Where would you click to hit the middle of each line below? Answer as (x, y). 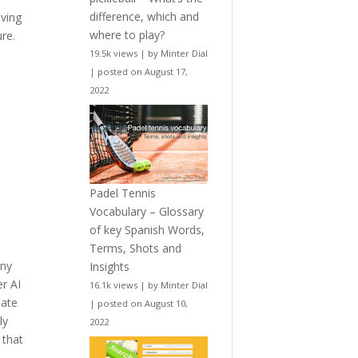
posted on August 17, (142, 72)
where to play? (127, 35)
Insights (109, 267)
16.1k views (113, 285)
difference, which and (144, 17)
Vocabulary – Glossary (146, 212)
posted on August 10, (142, 304)
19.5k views (113, 54)
